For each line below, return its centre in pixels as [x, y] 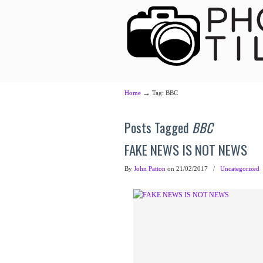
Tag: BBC [165, 93]
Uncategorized [240, 168]
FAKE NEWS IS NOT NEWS [186, 150]
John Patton [150, 168]
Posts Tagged [158, 127]
